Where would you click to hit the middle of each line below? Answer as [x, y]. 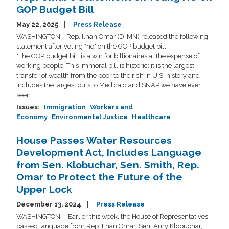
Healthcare [151, 117]
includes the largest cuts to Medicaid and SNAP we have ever [109, 85]
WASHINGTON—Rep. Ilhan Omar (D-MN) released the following [112, 36]
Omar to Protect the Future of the [99, 177]
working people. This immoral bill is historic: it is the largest [105, 65]
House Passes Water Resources [94, 140]
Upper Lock [44, 189]
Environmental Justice [90, 117]
